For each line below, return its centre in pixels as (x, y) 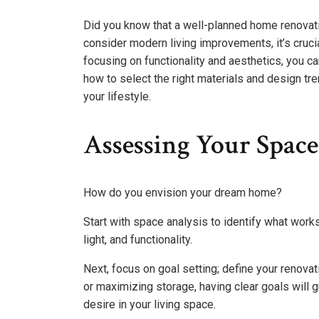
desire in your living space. (150, 305)
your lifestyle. (117, 97)
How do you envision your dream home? (183, 193)
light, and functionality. (138, 240)
